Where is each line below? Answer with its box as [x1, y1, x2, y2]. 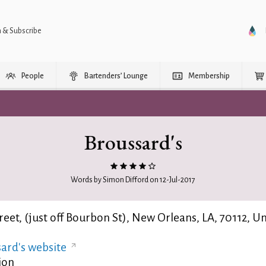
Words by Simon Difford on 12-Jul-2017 [71, 176, 195, 184]
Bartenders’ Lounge [84, 72, 148, 80]
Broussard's [84, 128, 182, 156]
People [21, 72, 44, 80]
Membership [188, 72, 230, 80]
